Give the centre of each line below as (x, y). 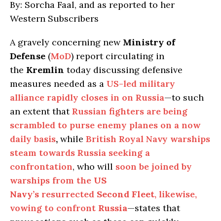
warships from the (52, 180)
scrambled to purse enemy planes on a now (105, 125)
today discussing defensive (123, 70)
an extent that (41, 111)
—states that (154, 208)
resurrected (68, 194)
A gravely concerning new (66, 42)
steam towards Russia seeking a (80, 152)
